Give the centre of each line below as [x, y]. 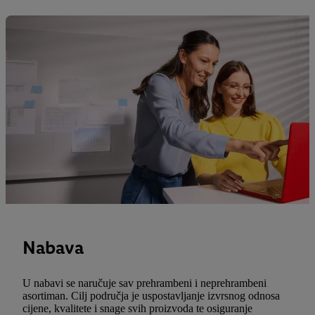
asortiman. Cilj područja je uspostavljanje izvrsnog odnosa [151, 296]
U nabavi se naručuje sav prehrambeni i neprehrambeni [144, 283]
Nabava [53, 248]
